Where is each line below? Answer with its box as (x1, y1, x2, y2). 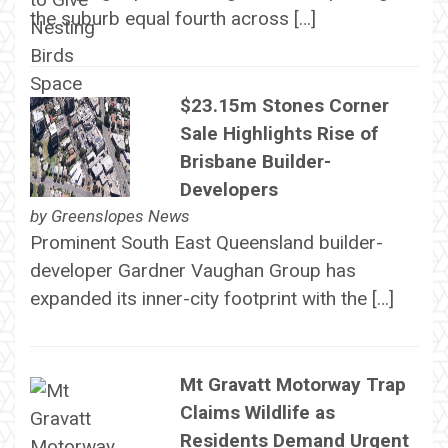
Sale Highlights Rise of (179, 121, 378, 145)
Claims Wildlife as (179, 401, 335, 425)
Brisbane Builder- (179, 149, 331, 173)
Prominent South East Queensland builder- (29, 230, 383, 254)
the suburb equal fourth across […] (29, 7, 316, 31)
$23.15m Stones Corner (179, 93, 389, 117)
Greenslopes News (50, 205, 190, 226)
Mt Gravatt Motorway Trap (179, 373, 406, 397)
